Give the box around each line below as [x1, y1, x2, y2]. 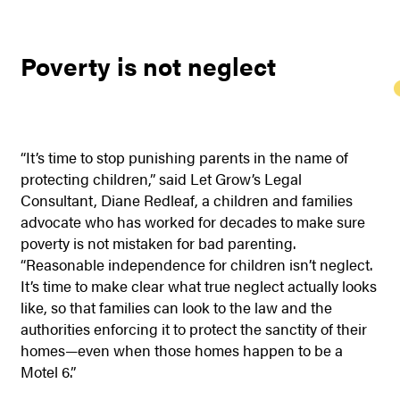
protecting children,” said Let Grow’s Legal [20, 168, 302, 190]
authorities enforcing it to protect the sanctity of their [20, 318, 367, 340]
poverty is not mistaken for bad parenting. [20, 232, 296, 254]
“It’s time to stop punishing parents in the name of [20, 146, 348, 169]
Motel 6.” [20, 361, 76, 383]
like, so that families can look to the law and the [20, 296, 332, 319]
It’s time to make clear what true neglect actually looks [20, 275, 377, 297]
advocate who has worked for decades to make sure [20, 211, 365, 233]
